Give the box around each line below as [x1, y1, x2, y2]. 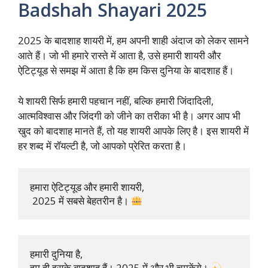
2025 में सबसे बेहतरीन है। [30, 194, 131, 208]
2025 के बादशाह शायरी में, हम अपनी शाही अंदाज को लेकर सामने [18, 33, 249, 48]
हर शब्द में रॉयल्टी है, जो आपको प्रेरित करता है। [18, 138, 187, 153]
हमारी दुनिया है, [30, 246, 85, 261]
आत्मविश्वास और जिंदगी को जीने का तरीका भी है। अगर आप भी [18, 108, 240, 123]
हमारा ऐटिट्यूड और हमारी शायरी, [30, 180, 144, 194]
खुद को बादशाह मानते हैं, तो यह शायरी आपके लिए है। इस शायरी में [18, 123, 249, 138]
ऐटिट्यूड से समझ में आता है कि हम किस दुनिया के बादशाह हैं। [18, 63, 234, 78]
